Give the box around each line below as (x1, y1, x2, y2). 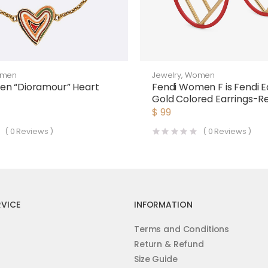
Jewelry (152, 69, 182, 81)
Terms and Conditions (134, 223, 230, 236)
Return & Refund (134, 238, 204, 251)
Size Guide (134, 253, 178, 266)
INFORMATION (134, 199, 193, 211)
